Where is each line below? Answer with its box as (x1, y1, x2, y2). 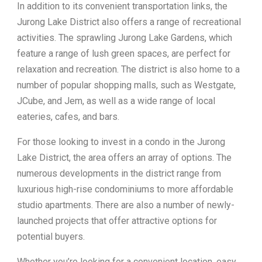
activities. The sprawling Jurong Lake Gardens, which (17, 32, 232, 43)
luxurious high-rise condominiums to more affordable (17, 184, 233, 195)
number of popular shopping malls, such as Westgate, (17, 80, 236, 91)
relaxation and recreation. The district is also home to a (17, 64, 240, 75)
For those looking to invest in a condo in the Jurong (17, 136, 225, 147)
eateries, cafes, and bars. (17, 111, 119, 122)
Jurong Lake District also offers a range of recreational (17, 16, 241, 27)
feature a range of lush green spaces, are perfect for (17, 48, 230, 59)
